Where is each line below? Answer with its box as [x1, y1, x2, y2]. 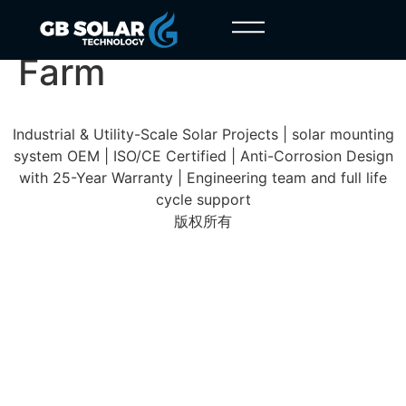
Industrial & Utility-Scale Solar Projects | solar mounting [12, 125, 394, 143]
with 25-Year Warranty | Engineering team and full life [19, 169, 387, 187]
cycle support [155, 190, 251, 208]
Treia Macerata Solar [18, 6, 378, 51]
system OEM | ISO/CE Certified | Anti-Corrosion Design [13, 147, 393, 165]
